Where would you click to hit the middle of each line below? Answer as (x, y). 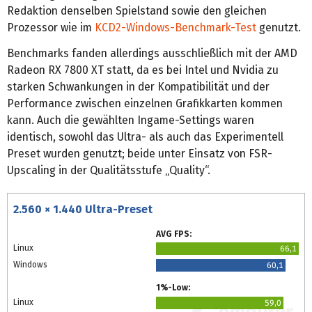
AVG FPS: (174, 234)
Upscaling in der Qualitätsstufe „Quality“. (109, 170)
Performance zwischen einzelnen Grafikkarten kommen (145, 103)
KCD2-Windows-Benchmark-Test (175, 27)
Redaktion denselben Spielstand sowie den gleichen (137, 10)
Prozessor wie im (51, 27)
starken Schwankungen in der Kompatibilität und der (138, 86)
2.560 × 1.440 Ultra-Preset (83, 209)
